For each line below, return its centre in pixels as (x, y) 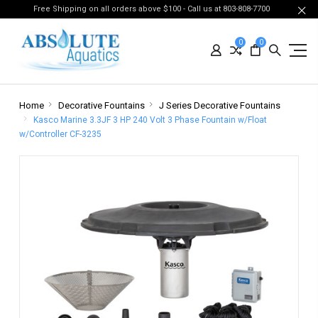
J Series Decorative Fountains (219, 105)
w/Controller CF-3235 (60, 134)
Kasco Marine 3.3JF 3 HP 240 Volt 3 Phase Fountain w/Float (150, 120)
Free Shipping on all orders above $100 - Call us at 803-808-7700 (153, 9)
